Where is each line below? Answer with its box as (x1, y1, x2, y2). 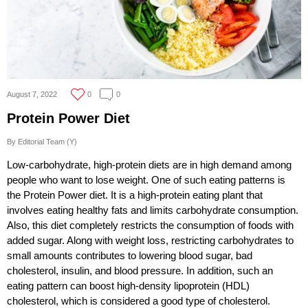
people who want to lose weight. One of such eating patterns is (7, 174, 285, 186)
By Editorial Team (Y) (7, 137, 77, 146)
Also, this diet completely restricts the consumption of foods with (7, 219, 294, 232)
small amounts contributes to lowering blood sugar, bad (7, 250, 252, 262)
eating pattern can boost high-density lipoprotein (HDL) (7, 280, 250, 292)
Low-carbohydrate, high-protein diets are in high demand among (7, 159, 291, 171)
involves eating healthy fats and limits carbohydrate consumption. (7, 204, 298, 217)
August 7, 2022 (7, 90, 57, 99)
